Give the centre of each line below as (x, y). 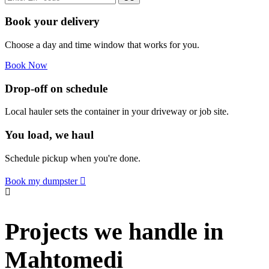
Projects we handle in (114, 232)
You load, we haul (49, 135)
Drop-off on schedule (56, 88)
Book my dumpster (41, 181)
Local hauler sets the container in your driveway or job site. (117, 112)
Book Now (26, 65)
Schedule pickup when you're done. (73, 158)
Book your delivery (52, 22)
